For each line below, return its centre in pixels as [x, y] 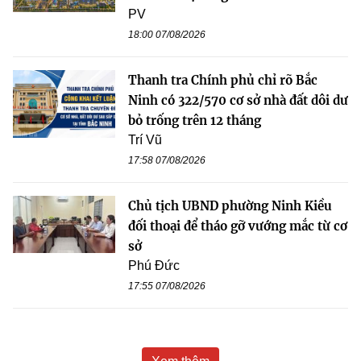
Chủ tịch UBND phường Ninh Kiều [230, 205]
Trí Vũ [145, 139]
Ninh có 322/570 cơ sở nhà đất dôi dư [238, 100]
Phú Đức [154, 265]
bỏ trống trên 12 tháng [195, 120]
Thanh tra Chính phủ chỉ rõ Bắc [223, 80]
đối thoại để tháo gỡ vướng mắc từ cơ [238, 226]
